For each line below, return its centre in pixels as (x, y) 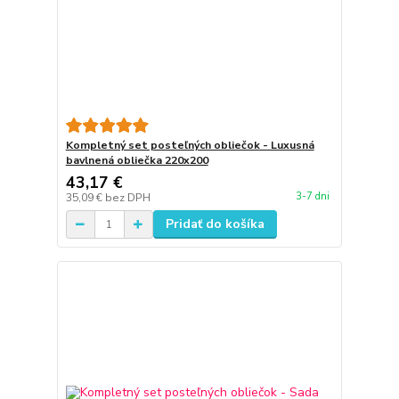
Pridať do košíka (215, 224)
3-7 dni (312, 196)
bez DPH (127, 198)
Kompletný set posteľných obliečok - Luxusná (190, 146)
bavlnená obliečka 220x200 (137, 161)
